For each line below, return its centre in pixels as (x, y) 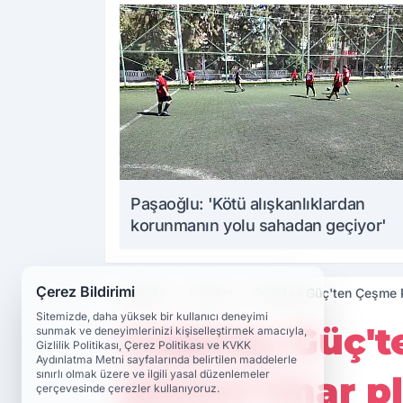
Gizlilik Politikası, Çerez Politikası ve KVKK (143, 345)
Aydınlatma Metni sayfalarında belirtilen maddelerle (166, 359)
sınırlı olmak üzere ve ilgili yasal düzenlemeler (153, 374)
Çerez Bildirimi (85, 291)
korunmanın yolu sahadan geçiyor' (259, 226)
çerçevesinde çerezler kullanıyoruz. (128, 388)
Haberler (145, 293)
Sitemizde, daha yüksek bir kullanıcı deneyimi (152, 316)
